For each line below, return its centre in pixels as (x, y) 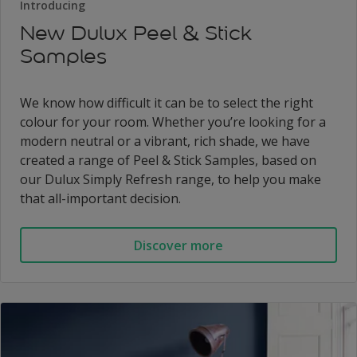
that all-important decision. (100, 199)
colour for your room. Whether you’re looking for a (173, 122)
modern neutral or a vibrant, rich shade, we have (165, 141)
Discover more (178, 245)
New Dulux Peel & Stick (136, 33)
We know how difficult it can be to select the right (167, 103)
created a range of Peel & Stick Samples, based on (168, 161)
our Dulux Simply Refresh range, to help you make (171, 180)
